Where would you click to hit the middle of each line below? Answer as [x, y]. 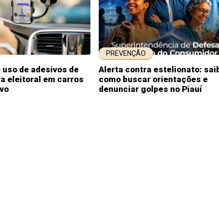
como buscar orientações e [153, 79]
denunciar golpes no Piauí [150, 89]
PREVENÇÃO [126, 53]
